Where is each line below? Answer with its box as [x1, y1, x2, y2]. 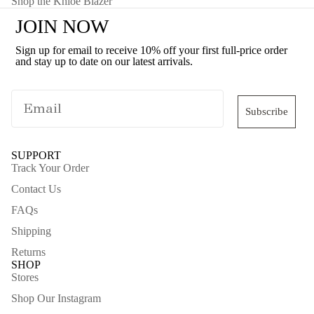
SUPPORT [11, 149, 61, 162]
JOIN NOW [15, 15, 109, 38]
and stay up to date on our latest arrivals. [15, 55, 193, 68]
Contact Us [11, 183, 61, 196]
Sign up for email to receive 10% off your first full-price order [15, 44, 287, 57]
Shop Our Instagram [11, 292, 101, 305]
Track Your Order [11, 162, 89, 175]
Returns [11, 246, 46, 259]
